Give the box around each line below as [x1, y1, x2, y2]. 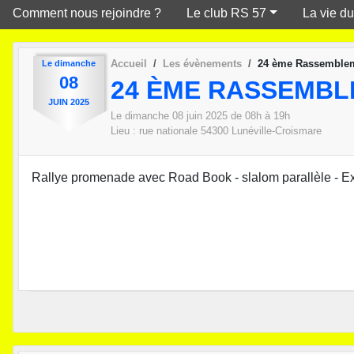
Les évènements [163, 57, 242, 70]
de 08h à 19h [228, 110, 290, 122]
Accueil [111, 57, 147, 70]
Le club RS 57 [186, 6, 266, 20]
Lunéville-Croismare [232, 125, 322, 137]
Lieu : [111, 125, 139, 137]
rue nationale [139, 125, 198, 137]
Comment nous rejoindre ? [13, 6, 161, 20]
